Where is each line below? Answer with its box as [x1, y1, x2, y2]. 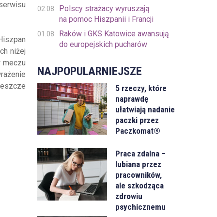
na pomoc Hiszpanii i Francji [59, 15, 154, 24]
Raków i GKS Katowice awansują [59, 29, 169, 38]
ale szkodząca [115, 181, 164, 191]
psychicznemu [115, 202, 166, 212]
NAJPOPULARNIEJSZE [37, 64, 142, 78]
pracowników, [115, 170, 162, 180]
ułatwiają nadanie [115, 105, 175, 114]
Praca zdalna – [115, 149, 166, 159]
